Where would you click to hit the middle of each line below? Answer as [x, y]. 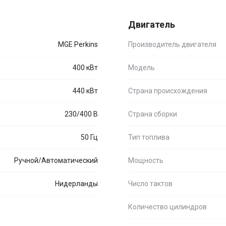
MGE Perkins [78, 44]
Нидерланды [76, 184]
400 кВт [85, 68]
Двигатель [152, 24]
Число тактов [150, 184]
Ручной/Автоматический [56, 160]
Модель [142, 68]
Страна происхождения [168, 91]
